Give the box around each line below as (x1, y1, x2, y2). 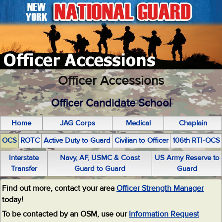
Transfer (10, 164, 37, 173)
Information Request (129, 209, 199, 219)
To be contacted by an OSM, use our (2, 209, 129, 219)
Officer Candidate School (51, 96, 171, 110)
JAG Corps (59, 118, 95, 128)
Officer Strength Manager (116, 183, 204, 193)
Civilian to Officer (114, 136, 168, 145)
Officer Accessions (58, 73, 164, 89)
